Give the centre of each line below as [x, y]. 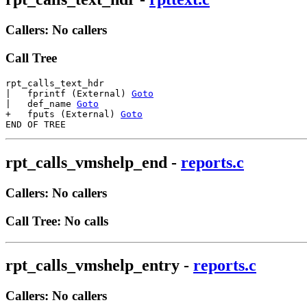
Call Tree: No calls [57, 221]
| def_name [41, 104]
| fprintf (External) [69, 94]
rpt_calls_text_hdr [55, 84]
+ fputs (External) [63, 114]
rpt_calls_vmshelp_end [86, 163]
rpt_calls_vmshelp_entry [93, 266]
